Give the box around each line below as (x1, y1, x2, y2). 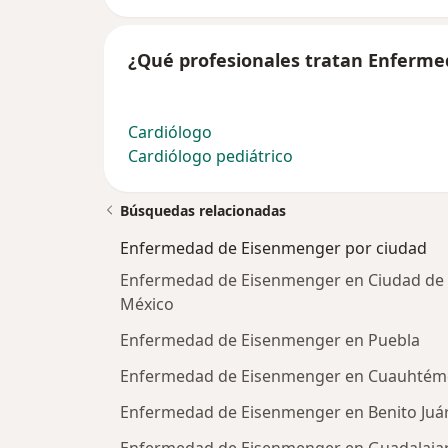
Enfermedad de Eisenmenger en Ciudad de (120, 269, 444, 292)
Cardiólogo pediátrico (128, 145, 293, 168)
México (120, 293, 174, 316)
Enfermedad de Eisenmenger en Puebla (120, 329, 420, 352)
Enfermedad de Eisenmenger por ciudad (120, 237, 427, 260)
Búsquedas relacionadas (120, 201, 286, 221)
